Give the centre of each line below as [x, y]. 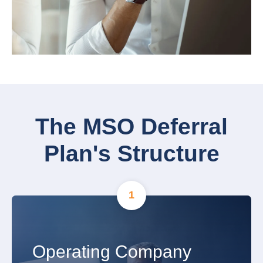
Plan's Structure [131, 154]
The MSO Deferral [131, 127]
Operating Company [112, 251]
